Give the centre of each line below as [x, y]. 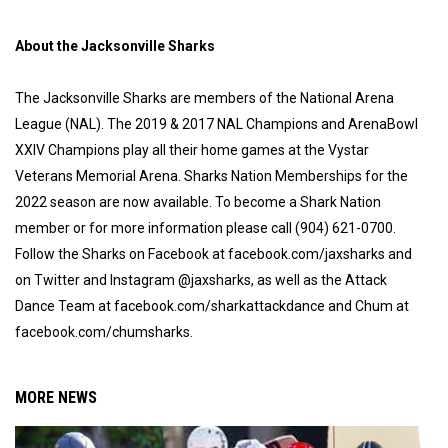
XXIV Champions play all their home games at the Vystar [192, 149]
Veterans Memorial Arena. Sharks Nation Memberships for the [211, 175]
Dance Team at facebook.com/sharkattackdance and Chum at [212, 305]
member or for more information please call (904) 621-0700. [205, 227]
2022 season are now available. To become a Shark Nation [198, 201]
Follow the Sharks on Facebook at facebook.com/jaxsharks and [213, 253]
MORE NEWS [56, 397]
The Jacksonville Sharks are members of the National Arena [204, 97]
